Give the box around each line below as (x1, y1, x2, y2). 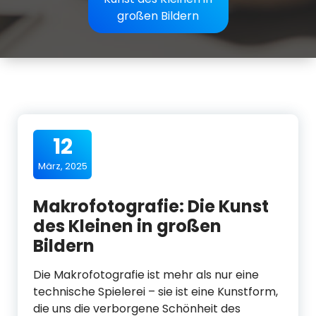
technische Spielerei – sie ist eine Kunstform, (33, 284, 278, 300)
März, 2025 (37, 159, 87, 173)
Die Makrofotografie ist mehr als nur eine (33, 267, 259, 283)
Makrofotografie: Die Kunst (33, 195, 269, 218)
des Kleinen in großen (33, 214, 221, 238)
